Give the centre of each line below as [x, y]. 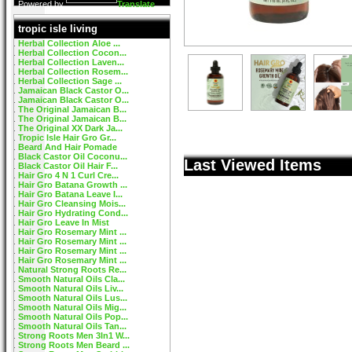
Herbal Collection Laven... [71, 62]
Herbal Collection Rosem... [73, 71]
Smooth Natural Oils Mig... [72, 307]
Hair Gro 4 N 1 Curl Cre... [68, 175]
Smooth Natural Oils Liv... [71, 288]
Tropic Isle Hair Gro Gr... [67, 137]
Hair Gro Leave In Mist [64, 222]
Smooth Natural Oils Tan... [72, 326]
